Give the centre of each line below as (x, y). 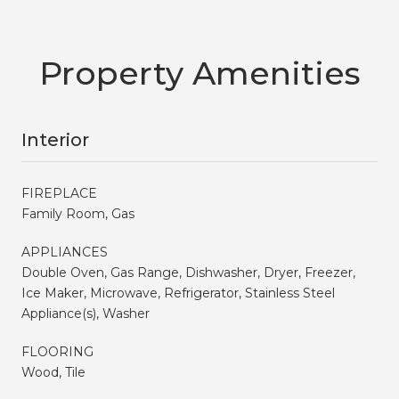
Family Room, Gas (78, 213)
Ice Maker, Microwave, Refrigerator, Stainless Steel (178, 293)
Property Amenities (199, 73)
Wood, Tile (53, 372)
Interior (55, 139)
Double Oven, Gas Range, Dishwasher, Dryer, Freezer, (188, 272)
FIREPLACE (59, 193)
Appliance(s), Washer (85, 313)
